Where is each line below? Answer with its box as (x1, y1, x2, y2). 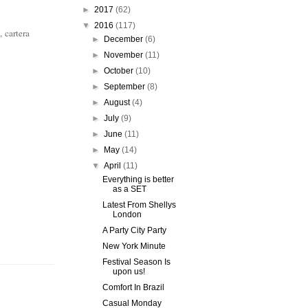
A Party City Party (102, 225, 166, 235)
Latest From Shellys (102, 200, 176, 210)
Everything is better (102, 175, 174, 184)
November (104, 50, 146, 60)
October (104, 66, 136, 76)
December (104, 34, 146, 44)
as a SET (112, 184, 146, 194)
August (104, 98, 133, 107)
